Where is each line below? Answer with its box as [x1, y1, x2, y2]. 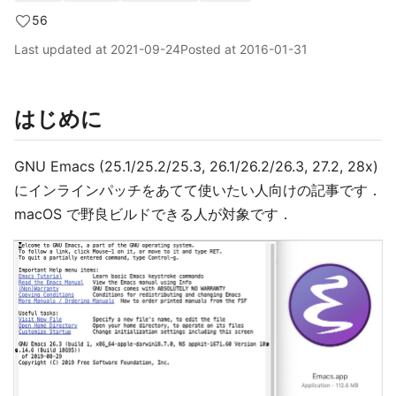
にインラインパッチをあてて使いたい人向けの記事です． [14, 181, 382, 199]
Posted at [180, 42, 240, 57]
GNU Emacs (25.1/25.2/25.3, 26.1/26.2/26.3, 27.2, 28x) [14, 157, 378, 175]
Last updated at [14, 42, 110, 57]
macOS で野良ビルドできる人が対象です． [14, 205, 293, 223]
